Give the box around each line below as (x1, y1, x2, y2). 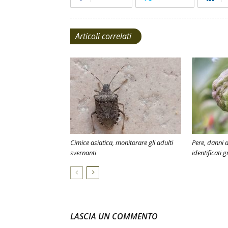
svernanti (70, 148, 96, 157)
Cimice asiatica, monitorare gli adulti (70, 138, 173, 147)
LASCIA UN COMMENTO (70, 211, 158, 222)
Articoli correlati (75, 31, 131, 42)
